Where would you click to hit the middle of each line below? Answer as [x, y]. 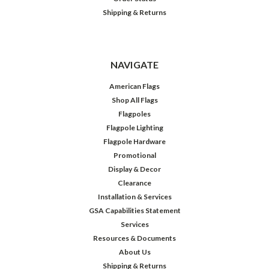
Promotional [134, 156]
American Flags [134, 86]
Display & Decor [134, 169]
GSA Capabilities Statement [134, 211]
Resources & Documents [134, 238]
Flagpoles [134, 114]
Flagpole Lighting [134, 128]
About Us [134, 252]
